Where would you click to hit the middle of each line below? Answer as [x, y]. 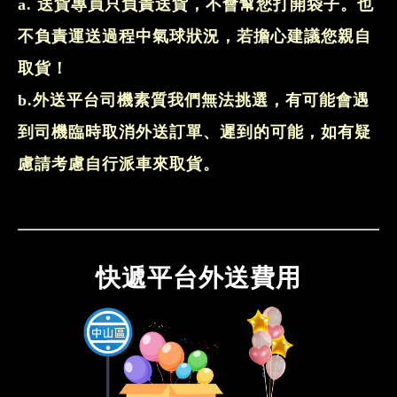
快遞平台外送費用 [198, 278]
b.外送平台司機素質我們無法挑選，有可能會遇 [194, 100]
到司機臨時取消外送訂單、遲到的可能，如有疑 [195, 132]
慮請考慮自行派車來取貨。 [119, 164]
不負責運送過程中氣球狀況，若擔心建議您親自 [195, 36]
